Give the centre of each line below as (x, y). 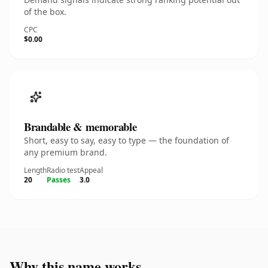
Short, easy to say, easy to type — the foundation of (127, 140)
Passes (59, 180)
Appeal (91, 170)
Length (35, 170)
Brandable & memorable (80, 127)
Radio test (63, 170)
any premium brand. (66, 152)
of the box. (45, 12)
